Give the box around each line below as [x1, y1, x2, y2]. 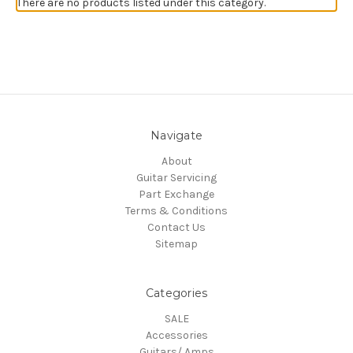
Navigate [150, 128, 203, 143]
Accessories [145, 329, 208, 343]
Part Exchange [139, 188, 214, 202]
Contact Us [147, 221, 206, 235]
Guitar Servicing [136, 171, 217, 185]
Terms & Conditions [125, 204, 228, 218]
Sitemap [155, 237, 198, 251]
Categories [145, 286, 208, 301]
